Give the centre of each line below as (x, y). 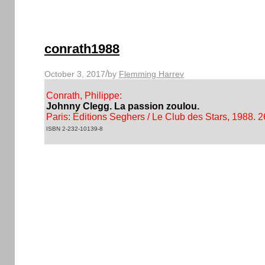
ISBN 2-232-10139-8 (75, 128)
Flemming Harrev (151, 74)
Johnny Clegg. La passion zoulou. (123, 106)
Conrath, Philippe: (84, 95)
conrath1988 (82, 49)
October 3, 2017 (75, 74)
